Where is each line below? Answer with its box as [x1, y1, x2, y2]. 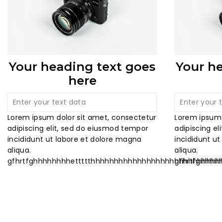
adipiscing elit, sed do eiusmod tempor [7, 123, 149, 134]
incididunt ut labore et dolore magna [7, 134, 142, 145]
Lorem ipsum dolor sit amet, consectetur [7, 112, 157, 123]
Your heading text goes [9, 59, 156, 74]
